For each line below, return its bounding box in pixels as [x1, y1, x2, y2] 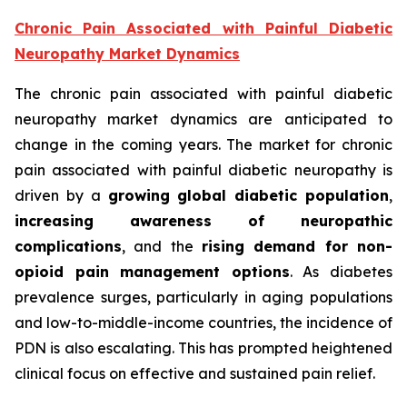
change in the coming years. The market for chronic [15, 135, 392, 154]
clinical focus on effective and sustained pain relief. [15, 364, 379, 383]
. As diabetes [289, 263, 393, 282]
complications [15, 237, 122, 256]
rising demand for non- [202, 237, 392, 256]
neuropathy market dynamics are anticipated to [15, 110, 392, 129]
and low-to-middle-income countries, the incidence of [15, 313, 392, 333]
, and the [122, 237, 202, 256]
